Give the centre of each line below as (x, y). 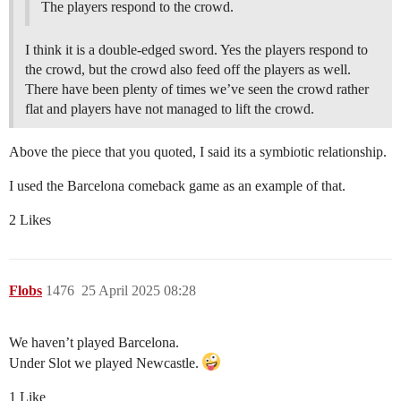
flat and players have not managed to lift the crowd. (170, 109)
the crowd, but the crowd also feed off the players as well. (188, 70)
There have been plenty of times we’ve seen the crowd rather (197, 90)
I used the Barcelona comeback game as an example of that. (177, 186)
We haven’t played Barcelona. (94, 343)
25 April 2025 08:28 (139, 291)
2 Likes (30, 220)
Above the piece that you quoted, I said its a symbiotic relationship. (198, 152)
